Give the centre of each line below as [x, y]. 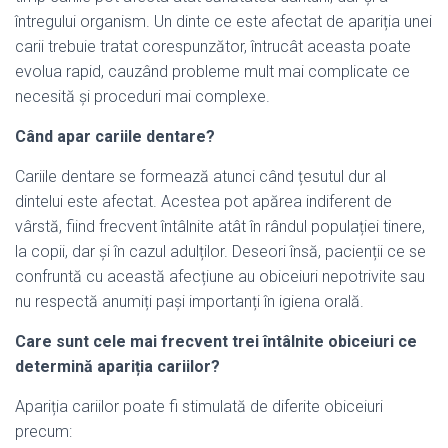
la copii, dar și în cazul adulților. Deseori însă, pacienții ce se [220, 251]
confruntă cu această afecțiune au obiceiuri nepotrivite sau [220, 276]
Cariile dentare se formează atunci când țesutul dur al [200, 176]
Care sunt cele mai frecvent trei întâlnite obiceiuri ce [216, 341]
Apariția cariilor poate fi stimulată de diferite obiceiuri [199, 406]
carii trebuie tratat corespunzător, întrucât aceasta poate [213, 46]
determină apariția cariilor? [117, 366]
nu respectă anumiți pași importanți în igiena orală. [189, 301]
